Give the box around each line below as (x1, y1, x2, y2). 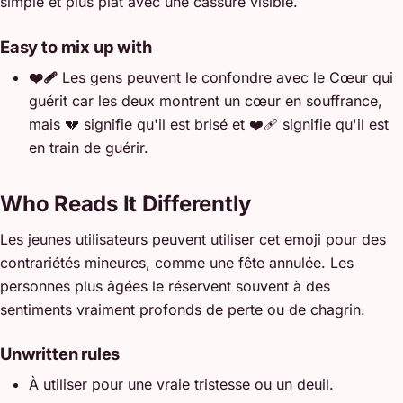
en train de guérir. (29, 138, 148, 157)
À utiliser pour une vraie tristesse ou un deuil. (29, 374, 334, 393)
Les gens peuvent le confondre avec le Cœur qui (58, 67, 393, 86)
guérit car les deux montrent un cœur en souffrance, (29, 91, 382, 110)
